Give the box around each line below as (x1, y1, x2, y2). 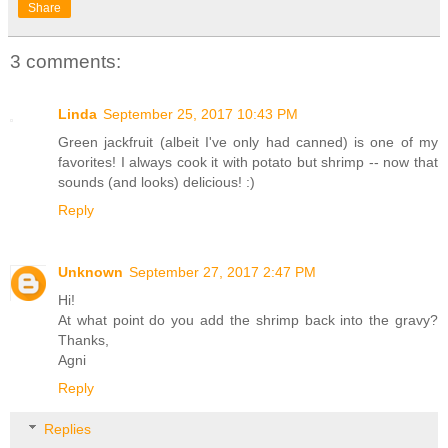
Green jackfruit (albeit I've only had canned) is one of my (58, 133, 438, 150)
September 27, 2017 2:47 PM (129, 263, 316, 280)
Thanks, (58, 331, 109, 348)
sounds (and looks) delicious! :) (58, 173, 255, 190)
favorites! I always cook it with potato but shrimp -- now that (58, 153, 438, 170)
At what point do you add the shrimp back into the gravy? (58, 311, 438, 328)
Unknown (58, 263, 123, 280)
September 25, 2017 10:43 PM (103, 105, 298, 122)
